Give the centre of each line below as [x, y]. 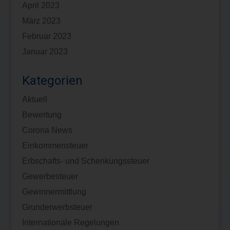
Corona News [47, 130]
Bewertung [42, 114]
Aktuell [34, 99]
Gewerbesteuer [50, 176]
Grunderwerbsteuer [57, 207]
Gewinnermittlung [54, 191]
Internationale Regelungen [70, 222]
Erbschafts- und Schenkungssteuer [85, 161]
